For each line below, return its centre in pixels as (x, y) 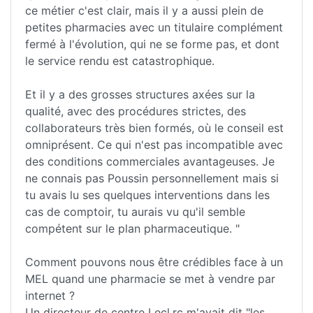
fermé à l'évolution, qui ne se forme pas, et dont (152, 44)
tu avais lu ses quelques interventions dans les (147, 195)
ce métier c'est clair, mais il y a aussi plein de (144, 11)
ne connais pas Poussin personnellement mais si (152, 179)
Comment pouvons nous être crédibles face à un (154, 262)
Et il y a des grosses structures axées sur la (140, 95)
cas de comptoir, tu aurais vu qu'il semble (135, 212)
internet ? (50, 296)
